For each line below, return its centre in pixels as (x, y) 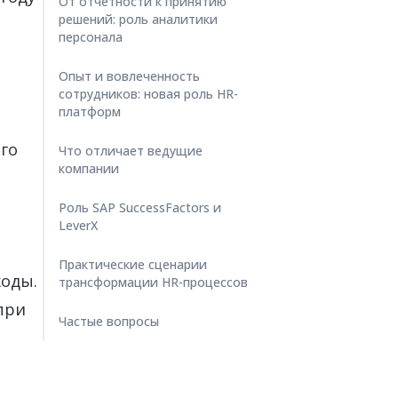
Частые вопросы (109, 321)
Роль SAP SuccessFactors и (140, 207)
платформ (90, 111)
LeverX (78, 225)
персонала (91, 37)
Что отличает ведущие (131, 151)
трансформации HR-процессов (153, 282)
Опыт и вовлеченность (129, 76)
